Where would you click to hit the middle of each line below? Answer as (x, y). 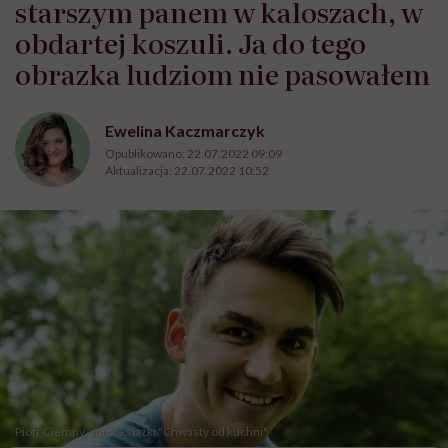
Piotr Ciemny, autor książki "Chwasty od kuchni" (141, 432)
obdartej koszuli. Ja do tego (190, 42)
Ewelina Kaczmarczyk (185, 130)
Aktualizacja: (139, 170)
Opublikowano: (146, 153)
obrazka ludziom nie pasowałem (222, 73)
